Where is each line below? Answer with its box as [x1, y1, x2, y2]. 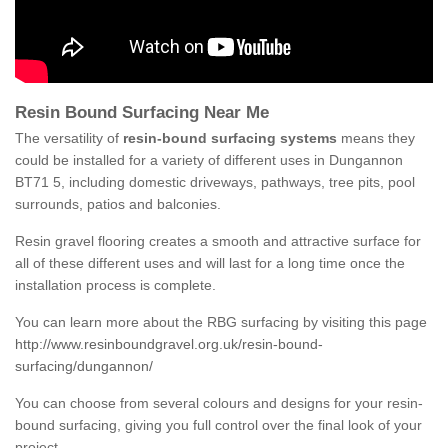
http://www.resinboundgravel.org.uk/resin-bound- [15, 336, 323, 353]
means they [337, 130, 415, 147]
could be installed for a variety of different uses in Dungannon [15, 152, 403, 169]
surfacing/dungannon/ [15, 358, 153, 375]
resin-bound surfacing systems [123, 130, 337, 147]
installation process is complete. [15, 277, 216, 294]
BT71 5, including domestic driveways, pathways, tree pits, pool [15, 174, 415, 191]
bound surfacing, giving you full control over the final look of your [15, 417, 422, 434]
